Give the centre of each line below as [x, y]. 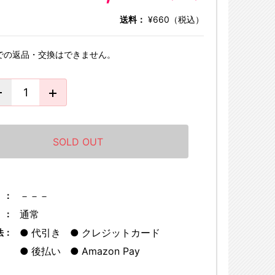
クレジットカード [121, 233]
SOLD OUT [78, 141]
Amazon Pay [111, 251]
